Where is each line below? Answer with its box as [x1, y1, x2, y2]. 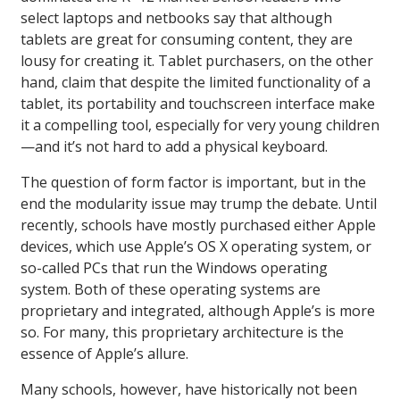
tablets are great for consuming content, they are [21, 29, 353, 50]
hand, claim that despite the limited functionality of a [21, 72, 371, 93]
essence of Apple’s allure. [21, 344, 188, 364]
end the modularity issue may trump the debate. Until [21, 194, 377, 214]
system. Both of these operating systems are [21, 279, 321, 300]
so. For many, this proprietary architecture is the [21, 322, 344, 343]
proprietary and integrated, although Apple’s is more [21, 301, 375, 321]
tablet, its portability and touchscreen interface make [21, 94, 375, 114]
